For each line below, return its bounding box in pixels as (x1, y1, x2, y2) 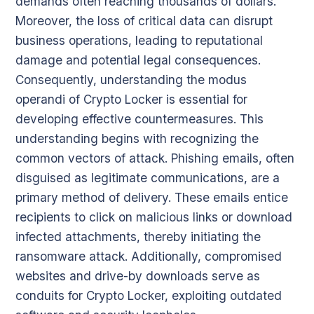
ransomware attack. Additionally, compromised (15, 248, 282, 264)
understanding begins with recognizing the (15, 130, 259, 146)
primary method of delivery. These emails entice (15, 189, 288, 205)
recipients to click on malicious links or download (15, 209, 292, 224)
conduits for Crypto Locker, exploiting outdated (15, 287, 282, 303)
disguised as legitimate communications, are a (15, 170, 280, 185)
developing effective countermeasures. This (15, 111, 264, 126)
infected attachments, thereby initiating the (15, 228, 261, 244)
